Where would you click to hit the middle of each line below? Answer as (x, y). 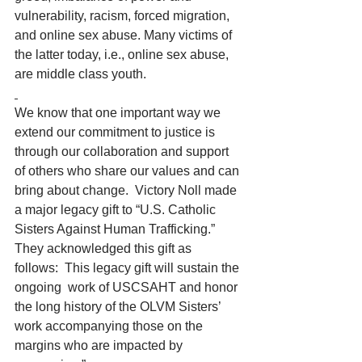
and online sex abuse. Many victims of (125, 35)
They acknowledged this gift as (105, 248)
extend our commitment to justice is (116, 132)
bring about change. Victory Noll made (127, 190)
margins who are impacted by (100, 345)
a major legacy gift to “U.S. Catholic (117, 210)
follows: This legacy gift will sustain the (128, 268)
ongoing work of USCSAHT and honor (128, 287)
